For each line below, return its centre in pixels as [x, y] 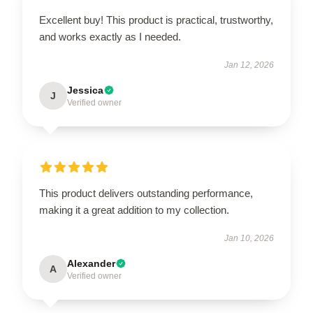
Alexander [91, 263]
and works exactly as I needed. [110, 37]
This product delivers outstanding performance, [146, 193]
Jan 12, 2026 [249, 65]
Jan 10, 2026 [249, 238]
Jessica [85, 90]
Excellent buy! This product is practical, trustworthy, [156, 20]
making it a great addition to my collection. [134, 210]
